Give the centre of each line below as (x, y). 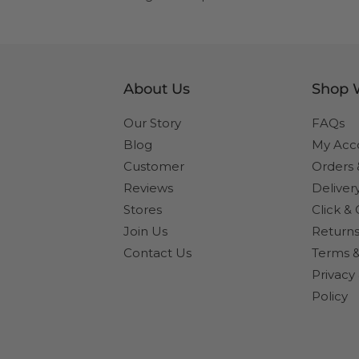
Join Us (145, 231)
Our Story (152, 123)
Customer (154, 166)
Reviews (148, 188)
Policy (329, 296)
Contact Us (157, 253)
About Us (157, 89)
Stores (143, 210)
